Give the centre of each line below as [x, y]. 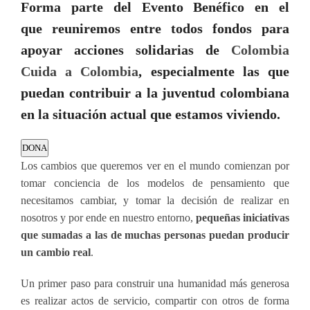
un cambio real [56, 252]
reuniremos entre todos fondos [152, 28]
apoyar [47, 50]
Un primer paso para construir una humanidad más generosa [155, 283]
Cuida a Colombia [80, 71]
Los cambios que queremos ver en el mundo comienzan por [155, 165]
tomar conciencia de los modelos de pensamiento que [155, 183]
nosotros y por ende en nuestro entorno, [108, 217]
